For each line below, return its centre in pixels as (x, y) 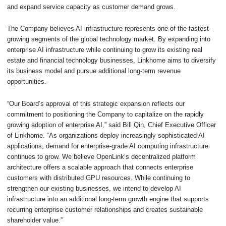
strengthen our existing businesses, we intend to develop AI (94, 189)
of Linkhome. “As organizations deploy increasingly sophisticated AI (106, 136)
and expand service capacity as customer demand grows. (91, 7)
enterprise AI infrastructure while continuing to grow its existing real (105, 50)
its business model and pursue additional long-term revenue (94, 71)
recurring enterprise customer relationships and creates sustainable (105, 210)
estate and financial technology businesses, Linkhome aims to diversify (111, 61)
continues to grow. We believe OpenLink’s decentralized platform (101, 157)
